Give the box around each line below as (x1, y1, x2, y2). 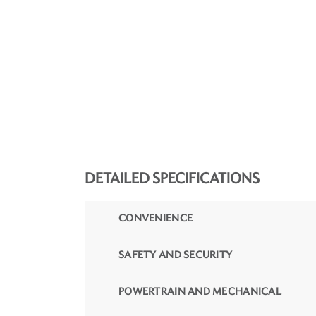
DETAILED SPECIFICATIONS (85, 169, 260, 188)
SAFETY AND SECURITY (119, 248, 233, 262)
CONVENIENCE (119, 211, 193, 225)
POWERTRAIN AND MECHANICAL (119, 284, 281, 298)
